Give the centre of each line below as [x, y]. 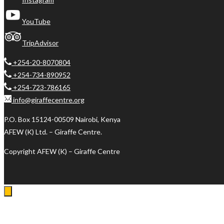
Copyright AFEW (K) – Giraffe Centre [62, 151]
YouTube [36, 21]
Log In [17, 215]
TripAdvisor [40, 42]
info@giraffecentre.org [48, 99]
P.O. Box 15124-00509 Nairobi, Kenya [62, 119]
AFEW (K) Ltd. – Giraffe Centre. [53, 131]
